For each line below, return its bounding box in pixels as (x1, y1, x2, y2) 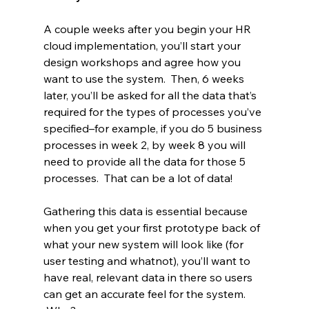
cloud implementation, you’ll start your (43, 39, 243, 53)
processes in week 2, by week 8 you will (43, 138, 248, 152)
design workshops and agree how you (43, 55, 243, 70)
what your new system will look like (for (43, 237, 246, 252)
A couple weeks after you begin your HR (43, 22, 254, 37)
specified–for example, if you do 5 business (43, 121, 265, 136)
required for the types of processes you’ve (43, 105, 264, 119)
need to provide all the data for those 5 (43, 154, 248, 169)
